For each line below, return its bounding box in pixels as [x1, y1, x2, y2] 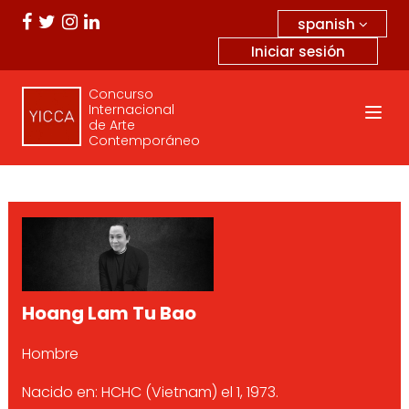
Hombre [21, 343, 79, 364]
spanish [297, 14, 359, 34]
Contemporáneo [88, 131, 200, 150]
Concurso [88, 85, 153, 103]
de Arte [88, 116, 135, 134]
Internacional [88, 100, 174, 119]
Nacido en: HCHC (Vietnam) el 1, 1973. [21, 382, 278, 403]
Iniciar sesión [251, 42, 345, 61]
